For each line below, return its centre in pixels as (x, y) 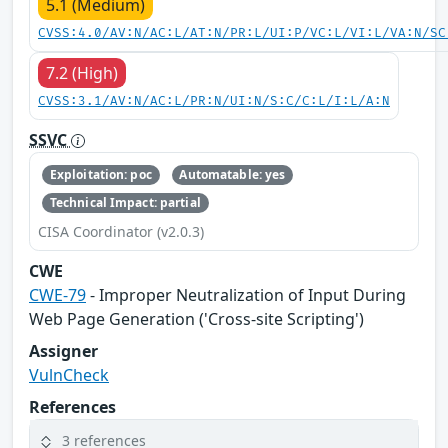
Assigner (63, 351)
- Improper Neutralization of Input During (246, 295)
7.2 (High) (82, 72)
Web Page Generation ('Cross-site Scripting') (196, 319)
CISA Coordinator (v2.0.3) (121, 232)
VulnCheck (69, 375)
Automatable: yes (232, 174)
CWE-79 (57, 295)
